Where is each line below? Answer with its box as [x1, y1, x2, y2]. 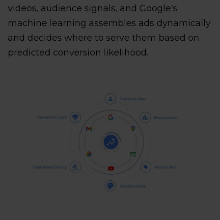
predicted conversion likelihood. [8, 47, 148, 58]
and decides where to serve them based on [8, 32, 199, 44]
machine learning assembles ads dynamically [8, 18, 211, 29]
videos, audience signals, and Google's [8, 3, 177, 14]
